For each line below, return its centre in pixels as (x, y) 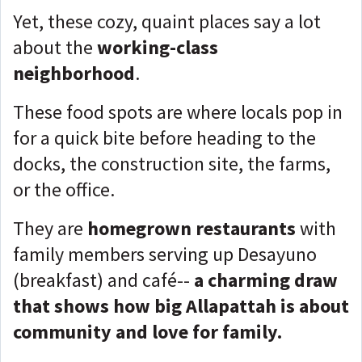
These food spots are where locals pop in (178, 112)
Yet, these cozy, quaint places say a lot (167, 21)
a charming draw (266, 280)
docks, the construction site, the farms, (172, 164)
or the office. (66, 189)
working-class (158, 47)
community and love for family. (149, 332)
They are (50, 228)
